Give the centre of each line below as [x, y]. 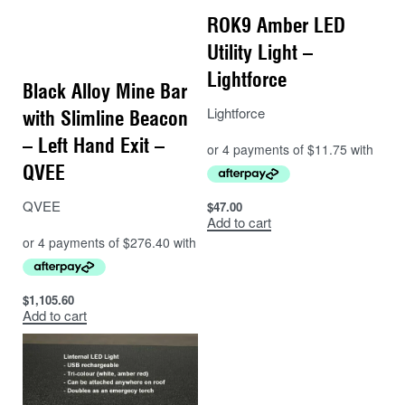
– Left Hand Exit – [94, 146]
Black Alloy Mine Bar [105, 92]
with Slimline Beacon [105, 119]
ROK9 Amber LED [276, 26]
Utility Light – [260, 53]
